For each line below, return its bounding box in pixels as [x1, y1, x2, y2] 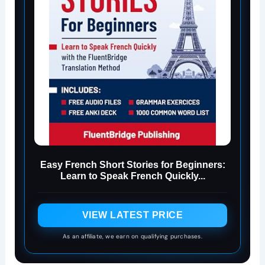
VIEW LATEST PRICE [82, 209, 183, 220]
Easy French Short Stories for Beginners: [40, 159, 225, 170]
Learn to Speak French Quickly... [60, 170, 205, 181]
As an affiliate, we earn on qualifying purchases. [63, 232, 202, 240]
